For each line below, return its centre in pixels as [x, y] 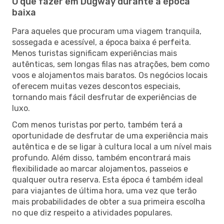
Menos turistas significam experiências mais [94, 53]
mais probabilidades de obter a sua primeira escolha [108, 201]
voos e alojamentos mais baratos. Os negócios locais [110, 75]
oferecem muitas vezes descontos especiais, [96, 86]
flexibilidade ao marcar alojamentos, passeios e [100, 168]
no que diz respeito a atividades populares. [92, 212]
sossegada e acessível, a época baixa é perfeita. [101, 42]
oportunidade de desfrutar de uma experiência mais [110, 135]
